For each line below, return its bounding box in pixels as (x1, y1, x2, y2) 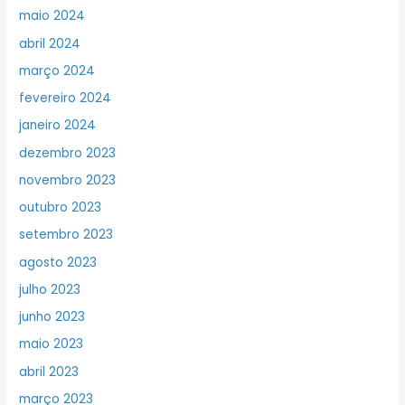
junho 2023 (19, 308, 86, 326)
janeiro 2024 (19, 117, 97, 135)
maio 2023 (19, 335, 84, 353)
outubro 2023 (19, 199, 102, 217)
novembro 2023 (19, 171, 117, 189)
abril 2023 (19, 363, 80, 381)
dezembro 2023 (19, 144, 117, 162)
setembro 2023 (19, 226, 114, 244)
